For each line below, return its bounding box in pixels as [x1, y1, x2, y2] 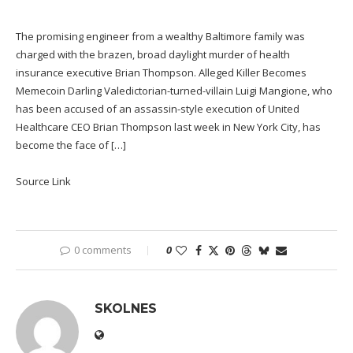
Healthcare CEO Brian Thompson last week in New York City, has [16, 120, 321, 135]
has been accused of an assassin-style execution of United [16, 102, 299, 117]
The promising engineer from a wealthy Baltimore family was [16, 29, 305, 44]
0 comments [74, 243, 132, 258]
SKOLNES [95, 301, 157, 317]
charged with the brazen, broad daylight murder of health [16, 47, 290, 62]
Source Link [16, 174, 71, 189]
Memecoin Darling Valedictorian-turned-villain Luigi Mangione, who [16, 84, 333, 98]
